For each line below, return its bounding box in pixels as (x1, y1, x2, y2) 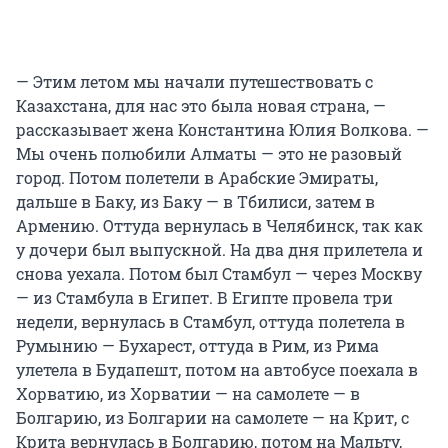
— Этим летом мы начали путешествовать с (16, 71, 373, 93)
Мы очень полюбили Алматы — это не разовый (16, 143, 402, 165)
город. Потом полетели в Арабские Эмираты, (16, 167, 378, 189)
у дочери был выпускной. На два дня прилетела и (16, 239, 423, 261)
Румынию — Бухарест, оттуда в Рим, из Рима (16, 335, 379, 357)
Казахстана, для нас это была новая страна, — (16, 95, 386, 117)
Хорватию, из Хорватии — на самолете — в (16, 383, 360, 405)
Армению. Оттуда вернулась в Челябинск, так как (16, 215, 423, 237)
